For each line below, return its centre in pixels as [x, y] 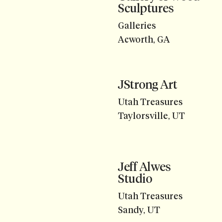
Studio [135, 179]
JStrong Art [148, 85]
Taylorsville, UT [151, 116]
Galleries [137, 26]
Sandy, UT [139, 210]
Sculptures [146, 8]
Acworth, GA [144, 40]
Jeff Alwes [144, 167]
